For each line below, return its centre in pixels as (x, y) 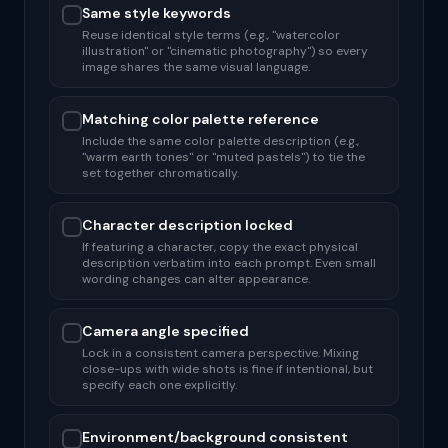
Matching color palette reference (200, 119)
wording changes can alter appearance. (196, 279)
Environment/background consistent (215, 437)
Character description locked (187, 225)
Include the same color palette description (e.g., (220, 141)
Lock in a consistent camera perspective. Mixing (220, 353)
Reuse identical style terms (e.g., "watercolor (211, 35)
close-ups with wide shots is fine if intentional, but (227, 369)
